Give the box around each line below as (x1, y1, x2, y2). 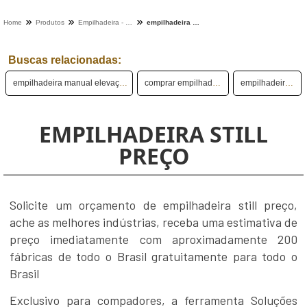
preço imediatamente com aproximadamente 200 (10, 232, 297, 247)
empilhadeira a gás (285, 78, 294, 88)
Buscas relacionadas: (8, 54, 121, 66)
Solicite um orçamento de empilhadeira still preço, (10, 197, 297, 213)
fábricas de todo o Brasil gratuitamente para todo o (10, 249, 297, 265)
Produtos (36, 19, 64, 26)
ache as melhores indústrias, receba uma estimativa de (10, 214, 297, 230)
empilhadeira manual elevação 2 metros (119, 78, 127, 88)
